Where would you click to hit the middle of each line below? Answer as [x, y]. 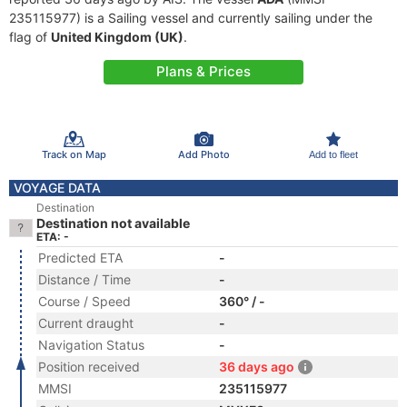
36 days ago [257, 367]
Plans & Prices [203, 71]
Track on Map [74, 154]
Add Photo [203, 154]
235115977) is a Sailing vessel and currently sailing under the [191, 18]
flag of [30, 37]
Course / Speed [84, 301]
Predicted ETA [80, 258]
